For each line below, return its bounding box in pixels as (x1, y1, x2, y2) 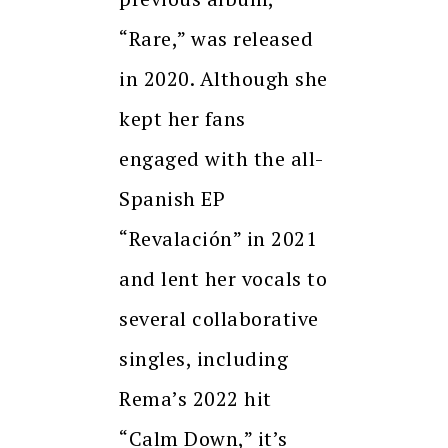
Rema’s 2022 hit (119, 385, 272, 413)
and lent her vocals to (119, 265, 327, 293)
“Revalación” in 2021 (119, 225, 317, 253)
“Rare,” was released (119, 25, 313, 53)
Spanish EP (119, 185, 225, 213)
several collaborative (119, 305, 319, 333)
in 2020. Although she (119, 65, 328, 93)
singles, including (119, 345, 288, 373)
